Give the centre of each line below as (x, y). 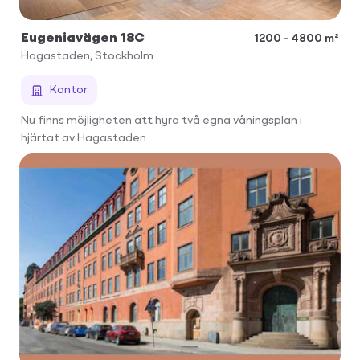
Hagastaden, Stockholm (87, 56)
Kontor (69, 90)
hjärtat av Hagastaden (84, 138)
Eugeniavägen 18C (83, 38)
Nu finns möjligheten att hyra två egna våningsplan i (162, 120)
